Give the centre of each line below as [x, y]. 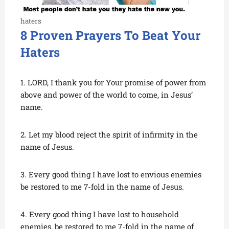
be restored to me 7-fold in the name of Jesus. [102, 187]
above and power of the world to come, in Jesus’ [107, 95]
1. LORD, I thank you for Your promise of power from [113, 83]
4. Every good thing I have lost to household [100, 214]
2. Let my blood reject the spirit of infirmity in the [109, 135]
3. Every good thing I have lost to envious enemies [111, 175]
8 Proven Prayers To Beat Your [110, 36]
